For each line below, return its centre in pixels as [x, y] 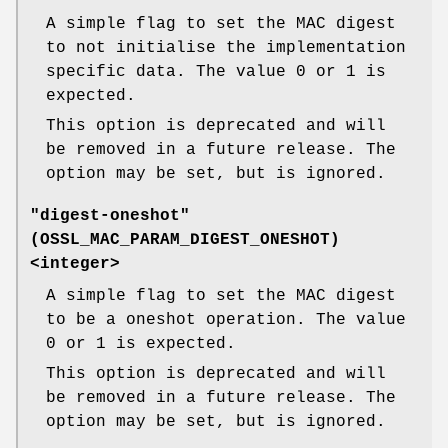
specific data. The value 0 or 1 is [216, 72]
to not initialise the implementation [226, 48]
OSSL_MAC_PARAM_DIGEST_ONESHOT [185, 240]
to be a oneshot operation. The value [226, 320]
